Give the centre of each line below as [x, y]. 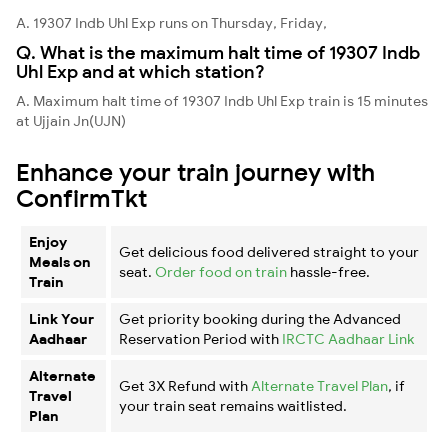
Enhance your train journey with [195, 171]
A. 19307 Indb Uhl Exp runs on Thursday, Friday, [171, 22]
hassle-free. [328, 271]
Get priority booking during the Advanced [260, 318]
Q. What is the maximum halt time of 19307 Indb [218, 52]
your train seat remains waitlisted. [233, 405]
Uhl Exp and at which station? [140, 71]
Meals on [60, 261]
